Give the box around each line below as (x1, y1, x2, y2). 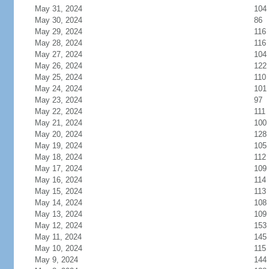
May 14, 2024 (34, 198, 82, 207)
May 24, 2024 (34, 84, 82, 93)
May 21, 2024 (34, 118, 82, 127)
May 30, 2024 (34, 16, 82, 25)
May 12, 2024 (34, 221, 82, 230)
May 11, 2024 (34, 232, 82, 241)
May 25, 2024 (34, 73, 82, 82)
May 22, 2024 (34, 107, 82, 116)
